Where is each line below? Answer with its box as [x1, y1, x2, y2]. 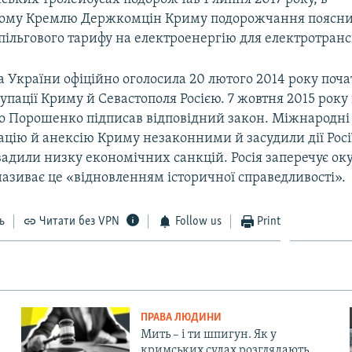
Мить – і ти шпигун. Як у [140, 328, 277, 341]
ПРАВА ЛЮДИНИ [140, 311, 222, 324]
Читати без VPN [39, 214, 120, 228]
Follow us [174, 214, 222, 228]
